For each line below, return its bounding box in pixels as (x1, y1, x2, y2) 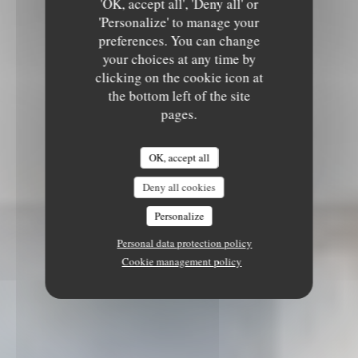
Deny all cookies (142, 180, 216, 194)
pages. (161, 105, 197, 123)
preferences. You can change (98, 31, 260, 50)
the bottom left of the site (108, 86, 250, 105)
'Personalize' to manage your (98, 13, 260, 31)
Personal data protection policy (117, 236, 253, 250)
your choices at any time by (102, 50, 256, 68)
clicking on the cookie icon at (95, 68, 263, 86)
